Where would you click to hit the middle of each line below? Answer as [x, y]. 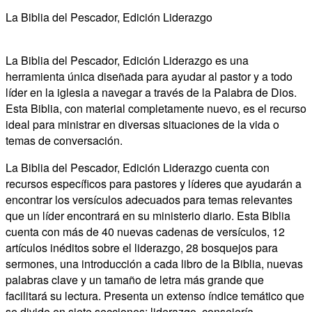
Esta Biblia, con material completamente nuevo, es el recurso [156, 108]
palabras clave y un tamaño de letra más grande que [135, 279]
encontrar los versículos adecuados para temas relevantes [149, 199]
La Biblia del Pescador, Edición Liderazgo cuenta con [138, 167]
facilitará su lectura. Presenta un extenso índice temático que [155, 295]
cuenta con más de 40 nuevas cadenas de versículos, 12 [145, 231]
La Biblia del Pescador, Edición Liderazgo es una [127, 60]
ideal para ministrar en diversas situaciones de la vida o [142, 124]
